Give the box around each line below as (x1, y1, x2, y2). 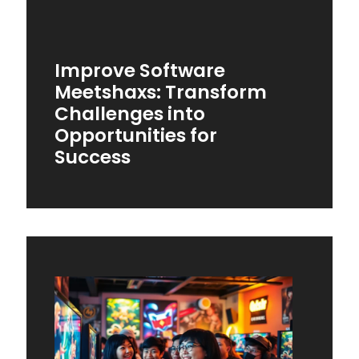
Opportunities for (54, 123, 217, 149)
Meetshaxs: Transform (54, 79, 267, 106)
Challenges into (54, 101, 205, 127)
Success (54, 144, 131, 171)
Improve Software (54, 58, 225, 84)
